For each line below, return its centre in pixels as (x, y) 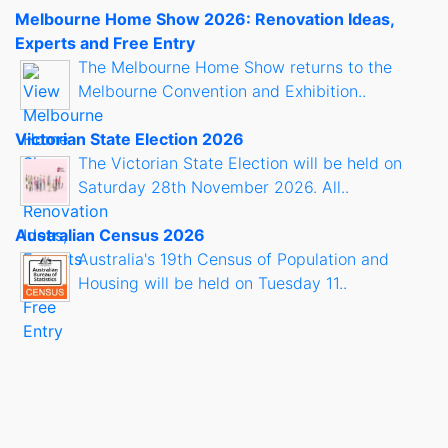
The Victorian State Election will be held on (240, 163)
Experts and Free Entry (105, 43)
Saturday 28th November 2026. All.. (213, 187)
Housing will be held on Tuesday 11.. (212, 283)
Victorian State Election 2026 (129, 139)
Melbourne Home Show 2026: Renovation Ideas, (204, 19)
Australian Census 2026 (110, 235)
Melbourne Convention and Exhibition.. (222, 91)
